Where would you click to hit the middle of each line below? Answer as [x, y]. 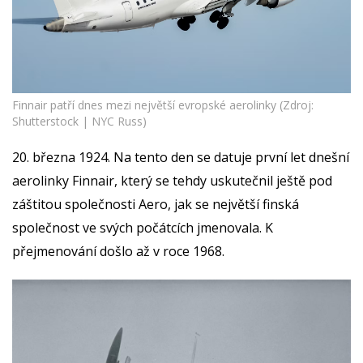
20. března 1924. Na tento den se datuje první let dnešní [181, 158]
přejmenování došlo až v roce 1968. [118, 252]
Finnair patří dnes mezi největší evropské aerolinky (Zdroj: [163, 105]
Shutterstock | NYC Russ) [79, 122]
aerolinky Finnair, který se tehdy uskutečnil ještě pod [172, 181]
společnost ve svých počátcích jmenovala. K [143, 228]
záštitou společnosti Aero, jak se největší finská [156, 205]
